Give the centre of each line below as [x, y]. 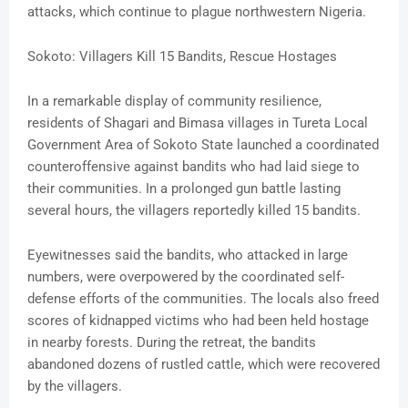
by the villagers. [75, 387]
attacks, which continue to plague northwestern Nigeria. [197, 12]
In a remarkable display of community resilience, [174, 102]
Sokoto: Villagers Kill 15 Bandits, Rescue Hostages [182, 57]
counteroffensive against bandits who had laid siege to [194, 167]
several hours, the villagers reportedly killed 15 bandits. [194, 211]
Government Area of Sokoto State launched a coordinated [203, 145]
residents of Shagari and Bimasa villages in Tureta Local [198, 123]
